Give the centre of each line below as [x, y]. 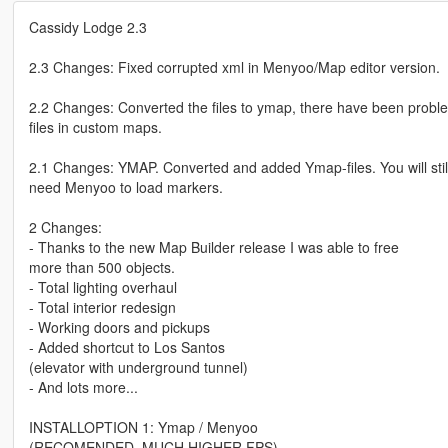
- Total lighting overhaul [102, 287]
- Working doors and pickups [119, 327]
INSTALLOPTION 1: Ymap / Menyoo [143, 427]
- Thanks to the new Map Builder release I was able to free [213, 247]
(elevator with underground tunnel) [138, 367]
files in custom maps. [95, 127]
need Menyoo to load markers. [125, 187]
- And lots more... [83, 387]
